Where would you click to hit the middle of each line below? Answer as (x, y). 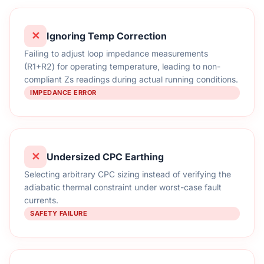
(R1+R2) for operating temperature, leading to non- (122, 66)
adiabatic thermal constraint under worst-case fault (123, 187)
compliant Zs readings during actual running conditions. (131, 79)
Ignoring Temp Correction (107, 36)
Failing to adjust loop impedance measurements (116, 53)
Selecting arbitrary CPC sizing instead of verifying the (128, 174)
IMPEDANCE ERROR (63, 93)
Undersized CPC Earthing (105, 156)
